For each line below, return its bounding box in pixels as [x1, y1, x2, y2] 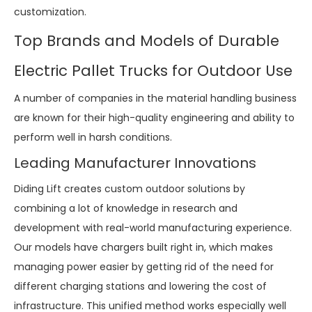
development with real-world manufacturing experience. [14, 220, 292, 235]
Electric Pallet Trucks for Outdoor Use [14, 60, 292, 81]
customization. [14, 4, 86, 19]
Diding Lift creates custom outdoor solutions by [14, 181, 245, 196]
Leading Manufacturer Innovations [14, 153, 256, 173]
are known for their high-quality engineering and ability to [14, 110, 295, 125]
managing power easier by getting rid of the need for [14, 259, 274, 274]
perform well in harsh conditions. [14, 130, 172, 144]
